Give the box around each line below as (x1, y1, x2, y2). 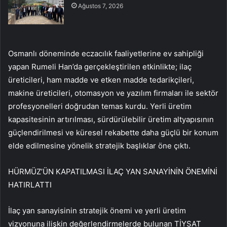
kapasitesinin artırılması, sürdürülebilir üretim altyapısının (8, 115, 214, 125)
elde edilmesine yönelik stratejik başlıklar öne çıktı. (8, 141, 191, 151)
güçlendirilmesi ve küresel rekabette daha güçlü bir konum (8, 128, 218, 138)
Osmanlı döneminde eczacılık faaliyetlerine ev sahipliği (8, 49, 204, 59)
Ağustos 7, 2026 (78, 2, 124, 10)
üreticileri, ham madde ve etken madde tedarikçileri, (8, 75, 194, 85)
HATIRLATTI (8, 180, 52, 190)
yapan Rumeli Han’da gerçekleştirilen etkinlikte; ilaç (8, 62, 192, 72)
